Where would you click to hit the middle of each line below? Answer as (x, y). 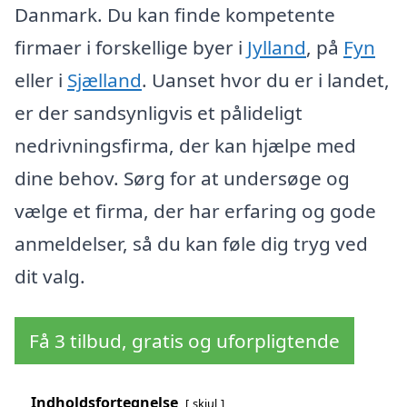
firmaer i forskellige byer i (131, 47)
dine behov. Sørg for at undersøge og (182, 178)
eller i (41, 79)
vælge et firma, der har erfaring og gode (195, 210)
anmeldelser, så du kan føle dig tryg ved (191, 243)
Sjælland (104, 79)
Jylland (277, 47)
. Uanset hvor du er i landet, (266, 79)
